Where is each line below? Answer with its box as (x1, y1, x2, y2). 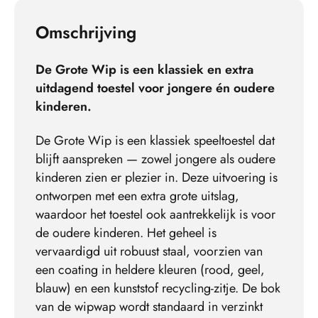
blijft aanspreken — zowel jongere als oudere (35, 150, 275, 169)
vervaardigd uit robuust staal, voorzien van (35, 242, 263, 261)
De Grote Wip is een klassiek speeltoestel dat (35, 131, 275, 150)
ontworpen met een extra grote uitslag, (35, 187, 239, 206)
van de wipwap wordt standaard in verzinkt (35, 297, 263, 317)
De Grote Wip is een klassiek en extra (35, 60, 253, 79)
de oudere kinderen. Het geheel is (35, 224, 216, 243)
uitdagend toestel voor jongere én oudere (35, 79, 275, 98)
